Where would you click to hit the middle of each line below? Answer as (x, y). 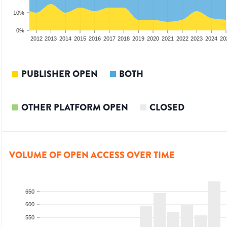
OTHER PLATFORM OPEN (75, 108)
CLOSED (167, 108)
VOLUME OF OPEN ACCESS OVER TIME (92, 155)
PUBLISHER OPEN (60, 74)
